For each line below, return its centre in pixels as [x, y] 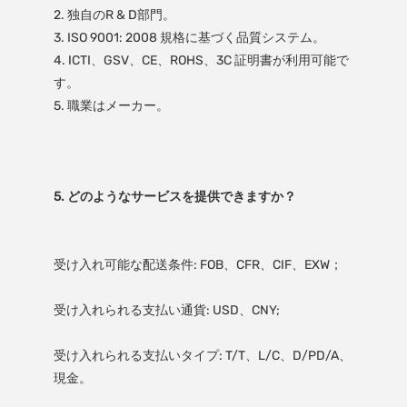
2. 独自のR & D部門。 [114, 15]
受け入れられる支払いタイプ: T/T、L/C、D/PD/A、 [202, 355]
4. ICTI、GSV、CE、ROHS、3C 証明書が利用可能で [201, 60]
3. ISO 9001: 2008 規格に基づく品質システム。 [189, 37]
